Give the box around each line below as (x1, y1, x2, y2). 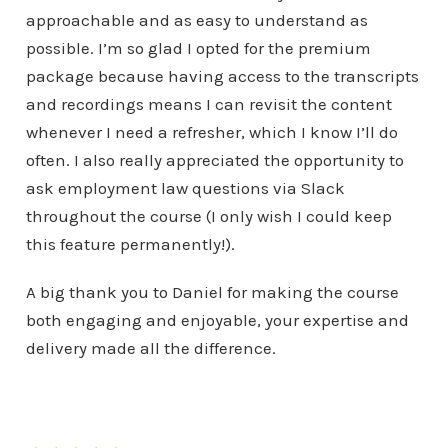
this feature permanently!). (25, 234, 235, 254)
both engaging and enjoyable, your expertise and (25, 310, 409, 330)
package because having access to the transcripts (25, 66, 419, 86)
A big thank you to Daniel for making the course (25, 282, 399, 302)
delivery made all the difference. (25, 338, 276, 358)
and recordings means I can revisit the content (25, 94, 392, 114)
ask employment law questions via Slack (25, 178, 345, 198)
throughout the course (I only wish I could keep (25, 206, 392, 226)
